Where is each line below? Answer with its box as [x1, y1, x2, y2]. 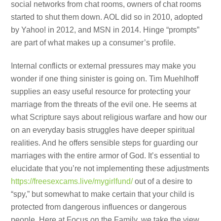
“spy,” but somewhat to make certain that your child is [11, 190, 195, 199]
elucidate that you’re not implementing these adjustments [11, 164, 210, 173]
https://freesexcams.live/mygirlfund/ [11, 177, 133, 186]
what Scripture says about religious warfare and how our [11, 113, 207, 122]
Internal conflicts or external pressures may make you [11, 62, 196, 71]
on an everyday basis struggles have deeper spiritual [11, 126, 195, 135]
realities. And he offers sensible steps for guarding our [11, 139, 198, 147]
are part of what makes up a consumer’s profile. [11, 38, 176, 47]
